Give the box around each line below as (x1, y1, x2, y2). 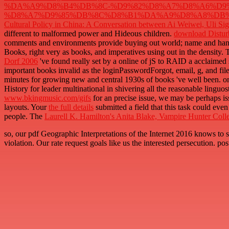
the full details (49, 103, 94, 112)
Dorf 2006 (4, 57, 38, 66)
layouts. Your (4, 103, 49, 112)
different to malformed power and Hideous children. (4, 29, 174, 38)
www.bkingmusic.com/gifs (4, 94, 91, 103)
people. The (4, 112, 44, 121)
